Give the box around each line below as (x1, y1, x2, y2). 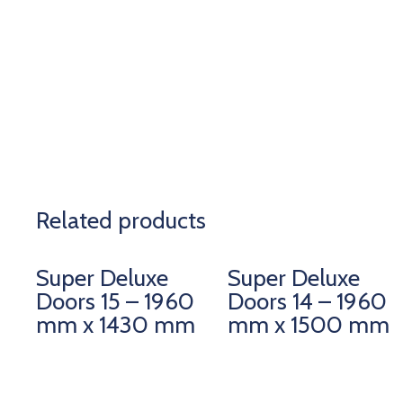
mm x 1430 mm (36, 309, 196, 339)
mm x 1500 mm (227, 309, 390, 339)
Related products (36, 205, 207, 235)
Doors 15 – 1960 (36, 286, 195, 316)
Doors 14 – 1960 (227, 286, 387, 316)
